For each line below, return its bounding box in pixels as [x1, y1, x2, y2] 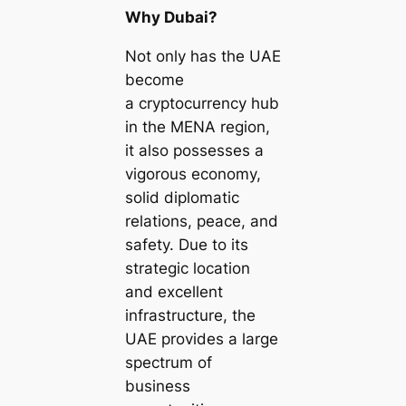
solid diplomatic [124, 188, 239, 207]
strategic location [124, 258, 250, 277]
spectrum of [124, 353, 212, 372]
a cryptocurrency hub [124, 93, 279, 112]
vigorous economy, [124, 164, 261, 183]
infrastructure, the [124, 305, 256, 324]
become [124, 70, 184, 89]
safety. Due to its [124, 235, 248, 254]
